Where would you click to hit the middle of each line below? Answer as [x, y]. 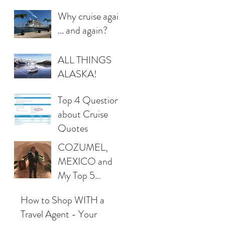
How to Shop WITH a [63, 200]
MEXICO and [85, 161]
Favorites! [77, 189]
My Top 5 [76, 175]
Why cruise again [91, 16]
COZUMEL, [83, 147]
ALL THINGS [85, 60]
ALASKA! [77, 74]
